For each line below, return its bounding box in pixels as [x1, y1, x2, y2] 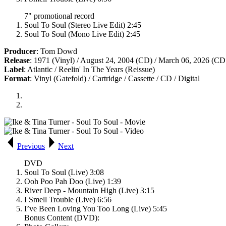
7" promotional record [24, 12, 94, 21]
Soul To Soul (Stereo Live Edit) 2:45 [24, 21, 141, 30]
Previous [17, 142, 45, 151]
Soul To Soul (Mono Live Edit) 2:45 [24, 30, 140, 39]
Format [4, 74, 30, 83]
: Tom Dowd [36, 47, 77, 56]
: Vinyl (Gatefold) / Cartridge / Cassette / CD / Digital [30, 74, 200, 83]
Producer [4, 47, 36, 56]
